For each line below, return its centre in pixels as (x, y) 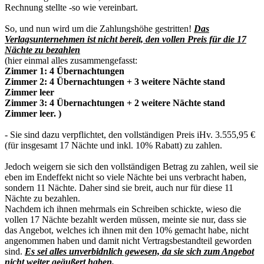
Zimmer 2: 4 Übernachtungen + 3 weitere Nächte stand (115, 81)
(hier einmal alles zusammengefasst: (71, 60)
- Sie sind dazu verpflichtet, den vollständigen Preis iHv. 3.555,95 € (130, 134)
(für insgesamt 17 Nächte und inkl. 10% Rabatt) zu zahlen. (113, 145)
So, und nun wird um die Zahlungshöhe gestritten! (99, 28)
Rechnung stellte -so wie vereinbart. (71, 7)
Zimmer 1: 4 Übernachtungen (65, 71)
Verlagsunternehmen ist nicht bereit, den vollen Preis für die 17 (126, 39)
